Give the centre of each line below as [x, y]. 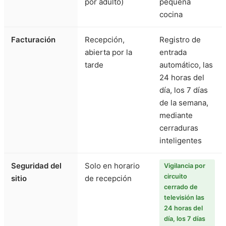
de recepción [108, 179]
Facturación [33, 40]
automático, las [186, 65]
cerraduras [179, 128]
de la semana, [184, 103]
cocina [171, 15]
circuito [176, 177]
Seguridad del [36, 166]
